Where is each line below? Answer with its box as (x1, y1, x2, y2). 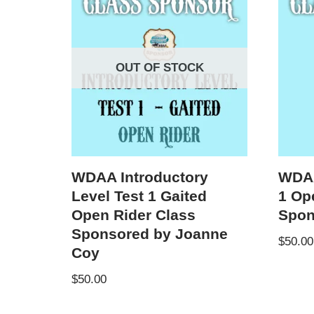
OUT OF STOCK (115, 61, 204, 75)
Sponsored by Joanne (71, 225, 228, 243)
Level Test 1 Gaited (71, 187, 207, 205)
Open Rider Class (71, 206, 196, 224)
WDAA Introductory (71, 168, 208, 186)
